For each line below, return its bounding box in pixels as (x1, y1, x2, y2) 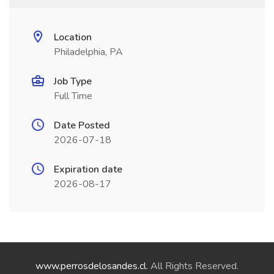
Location (54, 31, 92, 44)
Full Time (54, 89, 92, 103)
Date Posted (54, 119, 110, 132)
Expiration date (54, 163, 122, 176)
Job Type (54, 75, 92, 88)
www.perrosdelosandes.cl (35, 259, 146, 273)
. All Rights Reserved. (146, 259, 239, 273)
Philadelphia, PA (54, 45, 123, 59)
